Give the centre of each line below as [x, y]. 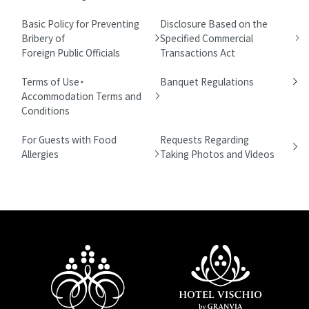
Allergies [40, 153]
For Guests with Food [69, 139]
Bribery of [43, 38]
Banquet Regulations [207, 81]
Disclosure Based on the [214, 23]
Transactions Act [198, 52]
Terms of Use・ [53, 81]
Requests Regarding [206, 139]
